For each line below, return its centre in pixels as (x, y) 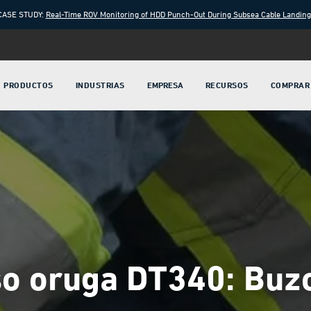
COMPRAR (290, 85)
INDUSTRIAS (100, 85)
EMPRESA (165, 85)
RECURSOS (227, 85)
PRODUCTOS (28, 85)
